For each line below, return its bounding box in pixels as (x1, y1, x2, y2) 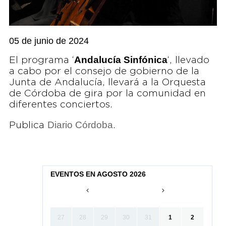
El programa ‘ (9, 55, 74, 65)
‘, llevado (167, 55, 209, 65)
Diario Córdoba (47, 119, 113, 130)
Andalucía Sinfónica (74, 54, 167, 65)
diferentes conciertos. (9, 100, 112, 109)
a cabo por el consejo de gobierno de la (9, 67, 199, 76)
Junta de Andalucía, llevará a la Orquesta (9, 78, 206, 87)
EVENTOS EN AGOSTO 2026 (50, 169, 146, 178)
